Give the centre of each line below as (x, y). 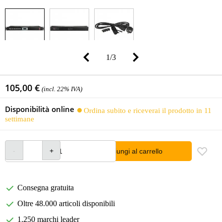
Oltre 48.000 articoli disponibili (66, 204)
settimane (20, 119)
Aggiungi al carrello (133, 151)
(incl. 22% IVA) (62, 89)
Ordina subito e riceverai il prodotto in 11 (148, 111)
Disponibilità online (40, 109)
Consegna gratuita (46, 188)
